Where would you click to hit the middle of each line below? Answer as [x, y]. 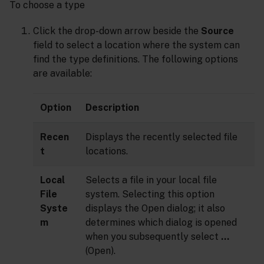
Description [112, 108]
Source [217, 31]
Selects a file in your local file [151, 180]
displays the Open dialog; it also [155, 209]
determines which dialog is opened [161, 223]
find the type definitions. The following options [136, 60]
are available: [62, 74]
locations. [107, 151]
